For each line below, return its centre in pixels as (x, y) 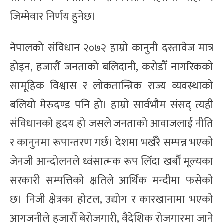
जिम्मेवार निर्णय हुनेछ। (53, 16)
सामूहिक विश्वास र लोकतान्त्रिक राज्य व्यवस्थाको (111, 86)
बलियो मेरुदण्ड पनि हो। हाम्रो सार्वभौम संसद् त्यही (111, 105)
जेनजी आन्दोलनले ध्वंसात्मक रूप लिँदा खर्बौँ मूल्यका (111, 161)
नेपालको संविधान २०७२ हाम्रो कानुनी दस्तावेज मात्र (111, 48)
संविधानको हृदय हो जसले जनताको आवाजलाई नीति (111, 123)
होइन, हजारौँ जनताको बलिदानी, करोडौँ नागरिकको (111, 67)
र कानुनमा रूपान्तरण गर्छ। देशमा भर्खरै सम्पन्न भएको (111, 142)
